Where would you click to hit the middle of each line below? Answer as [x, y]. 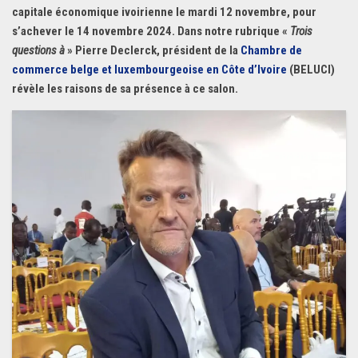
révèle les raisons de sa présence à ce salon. [125, 89]
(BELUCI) [312, 70]
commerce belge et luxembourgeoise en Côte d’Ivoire [151, 70]
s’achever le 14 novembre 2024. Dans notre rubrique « [151, 31]
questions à [38, 50]
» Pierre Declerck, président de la [153, 50]
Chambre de [271, 50]
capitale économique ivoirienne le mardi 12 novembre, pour [164, 12]
